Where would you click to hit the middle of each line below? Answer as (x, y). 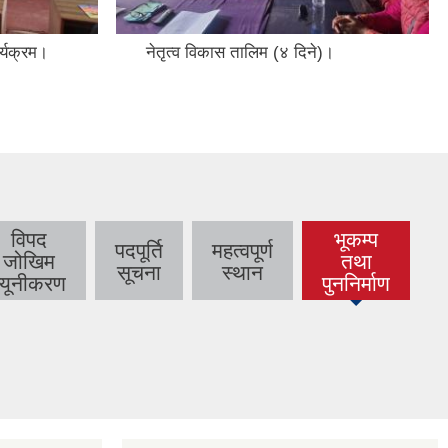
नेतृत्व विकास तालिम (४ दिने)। (240, 52)
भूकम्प (356, 239)
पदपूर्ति (139, 250)
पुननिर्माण (356, 283)
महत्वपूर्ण (242, 250)
